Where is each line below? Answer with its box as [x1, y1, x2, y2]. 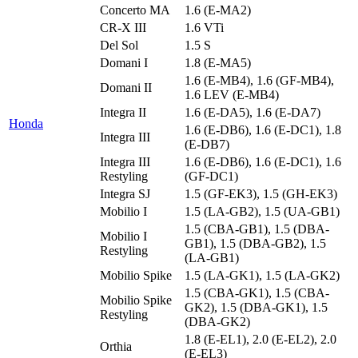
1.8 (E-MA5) [185, 55, 251, 70]
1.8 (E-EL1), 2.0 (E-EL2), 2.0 [185, 332, 336, 346]
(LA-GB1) [185, 250, 239, 265]
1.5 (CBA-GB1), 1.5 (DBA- [185, 221, 329, 236]
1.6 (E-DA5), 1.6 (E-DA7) [185, 105, 320, 119]
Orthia [100, 339, 132, 353]
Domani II [100, 80, 152, 94]
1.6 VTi [185, 20, 224, 34]
